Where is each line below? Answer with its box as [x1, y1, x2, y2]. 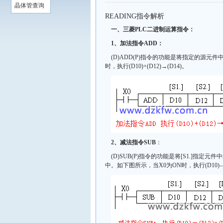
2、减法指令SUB [111, 139, 156, 146]
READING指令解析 [105, 12, 164, 20]
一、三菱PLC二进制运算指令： [111, 26, 195, 33]
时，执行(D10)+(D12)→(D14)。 [105, 63, 188, 70]
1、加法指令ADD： [111, 40, 163, 47]
